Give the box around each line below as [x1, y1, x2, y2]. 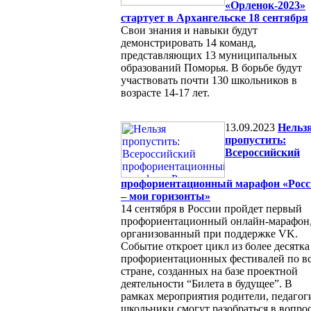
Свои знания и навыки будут [121, 24, 258, 36]
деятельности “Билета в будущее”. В [121, 277, 292, 289]
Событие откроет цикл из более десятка [121, 239, 310, 252]
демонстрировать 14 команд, [121, 36, 256, 49]
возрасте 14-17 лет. [121, 86, 210, 99]
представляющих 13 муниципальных [121, 49, 297, 61]
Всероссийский [225, 146, 300, 158]
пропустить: [225, 133, 286, 146]
